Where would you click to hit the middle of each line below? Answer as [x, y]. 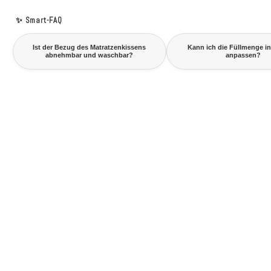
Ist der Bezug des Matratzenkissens [90, 47]
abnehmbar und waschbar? [90, 55]
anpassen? [243, 55]
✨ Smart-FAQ [39, 20]
